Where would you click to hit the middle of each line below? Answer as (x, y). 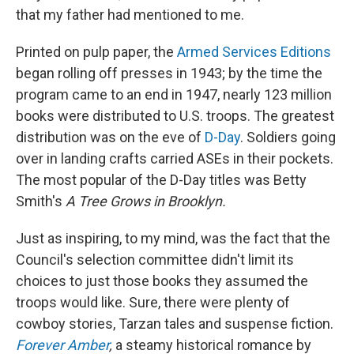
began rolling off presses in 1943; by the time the (169, 73)
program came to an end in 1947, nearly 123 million (174, 94)
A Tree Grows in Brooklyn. (146, 201)
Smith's (41, 201)
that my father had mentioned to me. (130, 14)
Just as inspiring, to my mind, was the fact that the (173, 238)
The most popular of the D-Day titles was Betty (161, 179)
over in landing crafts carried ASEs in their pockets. (175, 158)
